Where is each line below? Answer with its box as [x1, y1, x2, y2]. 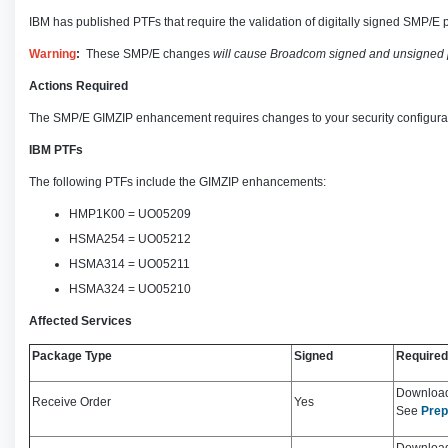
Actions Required [29, 79, 128, 93]
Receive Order [32, 395, 111, 409]
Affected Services [29, 314, 132, 328]
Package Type [32, 349, 112, 363]
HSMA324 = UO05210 [69, 282, 191, 296]
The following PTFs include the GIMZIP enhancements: [29, 175, 326, 189]
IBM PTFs [29, 143, 83, 157]
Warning [29, 47, 76, 61]
